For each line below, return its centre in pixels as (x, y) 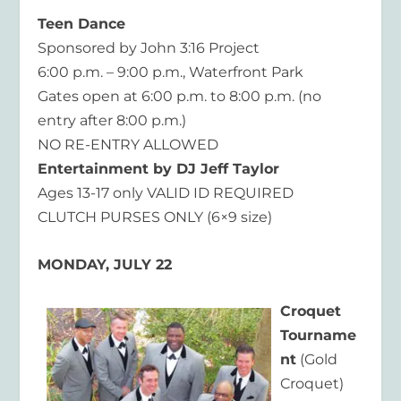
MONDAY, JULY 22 (105, 264)
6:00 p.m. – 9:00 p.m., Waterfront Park (171, 73)
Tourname (319, 336)
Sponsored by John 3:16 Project (149, 48)
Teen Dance (82, 24)
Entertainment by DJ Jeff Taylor (159, 169)
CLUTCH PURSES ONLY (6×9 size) (155, 218)
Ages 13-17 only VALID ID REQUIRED (166, 193)
